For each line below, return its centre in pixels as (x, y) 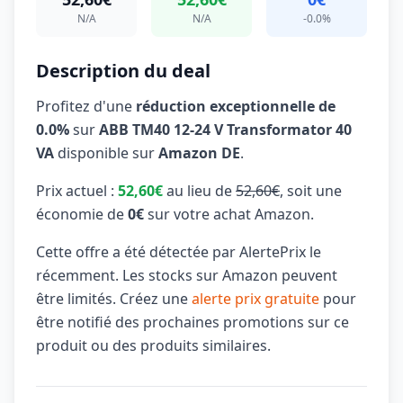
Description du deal (123, 71)
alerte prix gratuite (255, 299)
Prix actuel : (77, 191)
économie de (82, 214)
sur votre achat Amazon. (229, 214)
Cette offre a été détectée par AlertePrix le (179, 252)
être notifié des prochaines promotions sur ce (193, 322)
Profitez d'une (86, 106)
